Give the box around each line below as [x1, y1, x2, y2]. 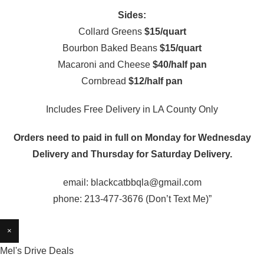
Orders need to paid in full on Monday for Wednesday [13, 133, 251, 143]
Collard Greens [78, 27, 144, 37]
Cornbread [81, 76, 128, 86]
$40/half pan [152, 60, 207, 70]
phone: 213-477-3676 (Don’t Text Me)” [52, 194, 212, 204]
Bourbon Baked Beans [62, 43, 160, 53]
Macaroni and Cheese [57, 60, 153, 70]
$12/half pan [128, 76, 183, 86]
